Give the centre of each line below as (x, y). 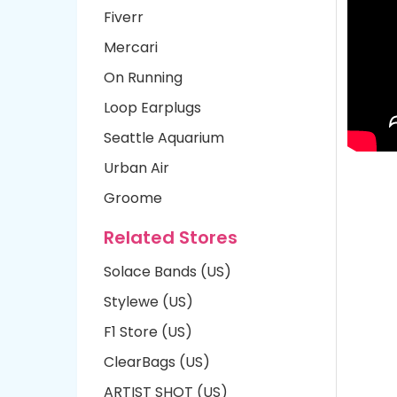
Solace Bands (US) (167, 272)
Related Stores (171, 237)
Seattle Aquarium (164, 138)
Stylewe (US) (148, 302)
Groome (133, 198)
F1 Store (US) (148, 332)
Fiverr (124, 17)
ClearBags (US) (157, 362)
